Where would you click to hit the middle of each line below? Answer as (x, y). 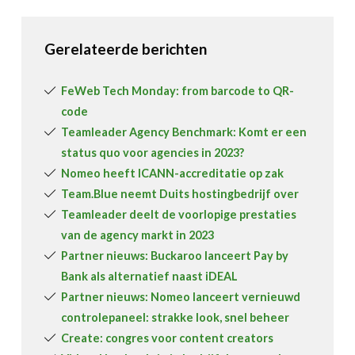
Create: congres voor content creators (168, 338)
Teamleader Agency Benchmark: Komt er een (184, 132)
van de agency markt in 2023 (138, 235)
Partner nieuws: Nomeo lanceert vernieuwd (181, 297)
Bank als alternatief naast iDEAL (150, 277)
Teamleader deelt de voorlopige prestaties (179, 215)
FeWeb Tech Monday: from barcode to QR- (178, 91)
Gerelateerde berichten (125, 49)
